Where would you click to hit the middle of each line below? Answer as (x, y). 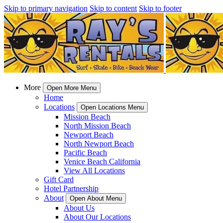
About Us (79, 208)
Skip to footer (160, 8)
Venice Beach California (102, 162)
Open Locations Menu (112, 107)
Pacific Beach (85, 153)
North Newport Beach (99, 144)
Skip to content (113, 8)
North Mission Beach (97, 126)
